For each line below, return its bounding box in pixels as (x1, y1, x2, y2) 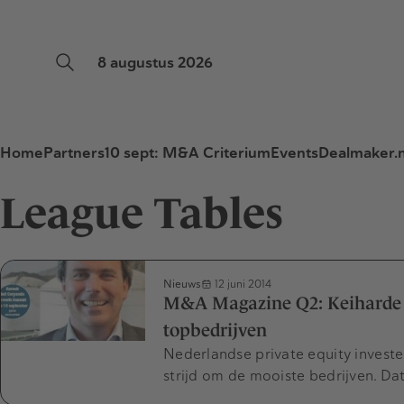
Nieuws (163, 277, 201, 291)
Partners (43, 143, 105, 162)
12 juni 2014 (212, 277, 271, 291)
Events (271, 143, 318, 162)
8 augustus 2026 (97, 53, 213, 72)
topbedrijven (163, 320, 267, 341)
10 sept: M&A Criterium (105, 143, 271, 162)
